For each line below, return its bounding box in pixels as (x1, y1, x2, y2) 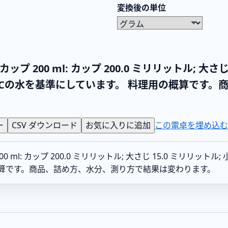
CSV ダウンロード (12, 119, 77, 131)
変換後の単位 (117, 2, 166, 13)
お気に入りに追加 (85, 119, 151, 131)
